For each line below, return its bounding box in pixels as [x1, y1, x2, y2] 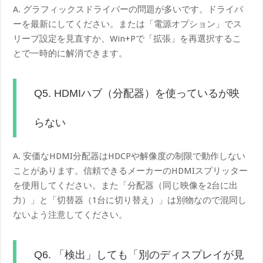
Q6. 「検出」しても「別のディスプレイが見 [34, 248, 245, 261]
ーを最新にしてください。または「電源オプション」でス [13, 18, 242, 29]
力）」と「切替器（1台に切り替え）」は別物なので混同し [13, 194, 247, 205]
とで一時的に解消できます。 [13, 48, 128, 59]
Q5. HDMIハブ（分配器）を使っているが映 [34, 87, 240, 99]
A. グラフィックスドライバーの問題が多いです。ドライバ [13, 4, 244, 15]
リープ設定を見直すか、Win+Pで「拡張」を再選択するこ [13, 33, 242, 44]
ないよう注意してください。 [13, 209, 128, 220]
